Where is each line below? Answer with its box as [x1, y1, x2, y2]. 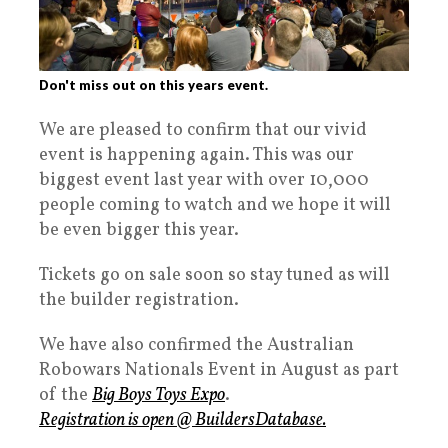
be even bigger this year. [39, 218, 239, 244]
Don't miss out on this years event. [39, 77, 268, 94]
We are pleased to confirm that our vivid [39, 118, 367, 144]
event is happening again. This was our [39, 143, 354, 169]
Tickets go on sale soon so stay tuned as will [39, 263, 390, 289]
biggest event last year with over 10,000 [39, 168, 369, 194]
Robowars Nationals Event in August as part [39, 358, 399, 384]
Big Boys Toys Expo [92, 383, 225, 409]
